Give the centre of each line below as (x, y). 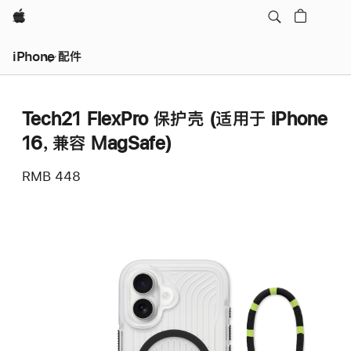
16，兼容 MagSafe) (97, 143)
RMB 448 (51, 176)
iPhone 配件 (47, 56)
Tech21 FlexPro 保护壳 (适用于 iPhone (175, 118)
